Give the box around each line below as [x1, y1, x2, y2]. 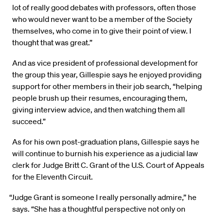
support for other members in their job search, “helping [12, 81, 202, 91]
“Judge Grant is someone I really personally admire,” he [9, 192, 197, 202]
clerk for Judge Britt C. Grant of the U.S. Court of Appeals [12, 160, 204, 170]
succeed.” [12, 116, 46, 126]
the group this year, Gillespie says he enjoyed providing [12, 69, 201, 79]
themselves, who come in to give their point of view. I [12, 25, 191, 36]
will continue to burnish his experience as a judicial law [12, 148, 198, 158]
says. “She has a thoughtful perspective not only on [12, 203, 185, 214]
